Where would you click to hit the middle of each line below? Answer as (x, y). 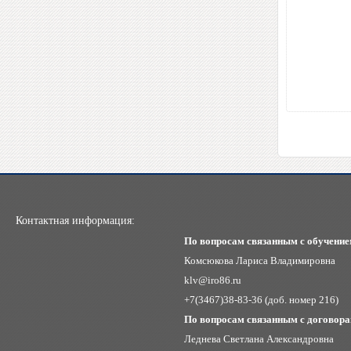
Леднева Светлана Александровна (259, 339)
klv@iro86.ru (213, 280)
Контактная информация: (75, 221)
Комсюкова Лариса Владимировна (260, 261)
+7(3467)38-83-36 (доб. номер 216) (261, 300)
